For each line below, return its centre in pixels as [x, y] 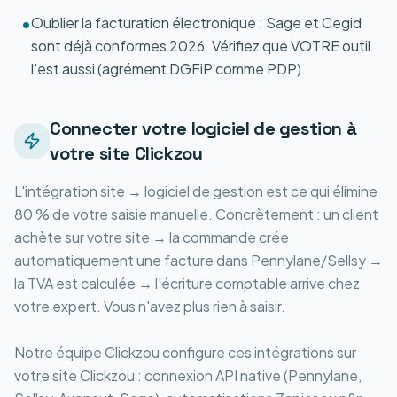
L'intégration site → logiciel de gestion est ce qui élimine [196, 191]
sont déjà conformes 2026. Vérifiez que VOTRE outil [201, 46]
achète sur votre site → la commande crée [152, 237]
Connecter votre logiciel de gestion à [203, 128]
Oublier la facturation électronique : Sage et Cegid [196, 23]
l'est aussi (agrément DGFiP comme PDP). [168, 69]
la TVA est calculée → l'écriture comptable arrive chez [187, 283]
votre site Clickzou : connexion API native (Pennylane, [188, 375]
